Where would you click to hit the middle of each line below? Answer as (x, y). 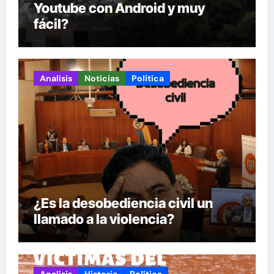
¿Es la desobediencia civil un (123, 203)
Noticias (102, 79)
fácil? (51, 24)
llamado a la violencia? (104, 219)
